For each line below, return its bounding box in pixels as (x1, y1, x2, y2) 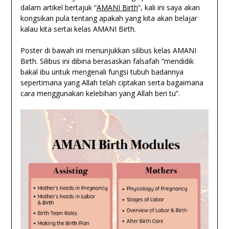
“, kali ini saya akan (138, 3, 200, 13)
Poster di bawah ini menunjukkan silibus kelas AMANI (20, 45, 196, 56)
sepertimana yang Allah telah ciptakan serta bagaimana (20, 78, 203, 88)
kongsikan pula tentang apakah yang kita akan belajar (20, 13, 197, 24)
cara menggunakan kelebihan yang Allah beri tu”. (20, 88, 180, 99)
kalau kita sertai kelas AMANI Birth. (20, 24, 136, 34)
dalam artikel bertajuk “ (20, 3, 97, 13)
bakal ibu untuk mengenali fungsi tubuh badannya (20, 67, 184, 77)
